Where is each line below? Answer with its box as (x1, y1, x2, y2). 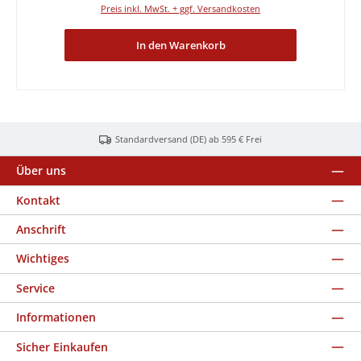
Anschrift (16, 222, 66, 238)
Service (16, 280, 55, 296)
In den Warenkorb (135, 37, 226, 52)
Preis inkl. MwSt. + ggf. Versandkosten (101, 2, 260, 15)
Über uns (16, 163, 66, 179)
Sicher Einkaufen (16, 338, 108, 355)
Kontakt (16, 192, 60, 208)
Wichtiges (16, 251, 69, 267)
